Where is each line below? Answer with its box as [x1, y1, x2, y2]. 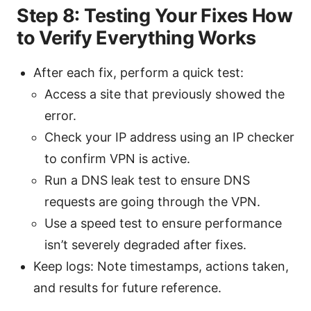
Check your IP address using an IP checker [44, 129, 294, 144]
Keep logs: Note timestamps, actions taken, [33, 258, 289, 274]
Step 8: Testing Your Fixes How [17, 3, 293, 27]
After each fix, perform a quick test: [33, 65, 244, 80]
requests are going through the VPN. [44, 194, 260, 209]
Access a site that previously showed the [44, 86, 285, 101]
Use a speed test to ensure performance [44, 215, 282, 230]
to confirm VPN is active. [44, 151, 190, 166]
